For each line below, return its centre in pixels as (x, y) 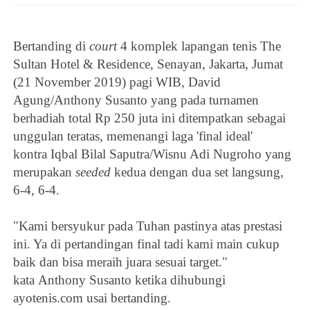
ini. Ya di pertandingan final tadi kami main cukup (147, 244)
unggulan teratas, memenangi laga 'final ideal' (133, 136)
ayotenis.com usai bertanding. (92, 298)
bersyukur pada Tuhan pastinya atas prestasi (167, 226)
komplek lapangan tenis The (204, 46)
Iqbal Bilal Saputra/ (102, 154)
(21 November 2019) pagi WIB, (101, 82)
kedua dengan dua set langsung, (199, 172)
